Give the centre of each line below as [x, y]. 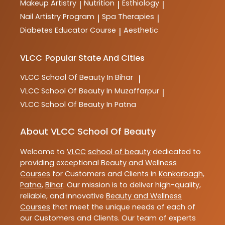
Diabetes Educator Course [68, 30]
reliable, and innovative [63, 196]
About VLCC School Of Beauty [88, 131]
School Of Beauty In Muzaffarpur [100, 91]
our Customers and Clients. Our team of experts [108, 218]
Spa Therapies [128, 16]
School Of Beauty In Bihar [87, 77]
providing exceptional [61, 162]
